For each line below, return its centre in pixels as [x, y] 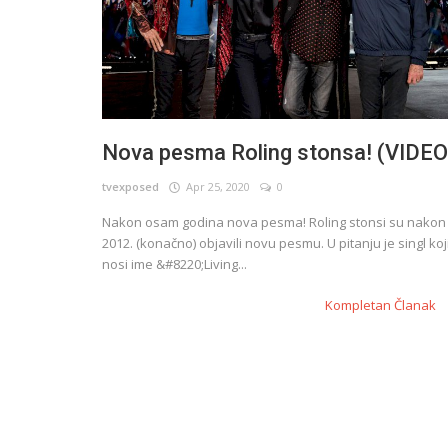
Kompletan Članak [382, 305]
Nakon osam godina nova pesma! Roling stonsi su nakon [274, 222]
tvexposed [130, 187]
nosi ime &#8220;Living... [174, 264]
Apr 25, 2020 [215, 187]
